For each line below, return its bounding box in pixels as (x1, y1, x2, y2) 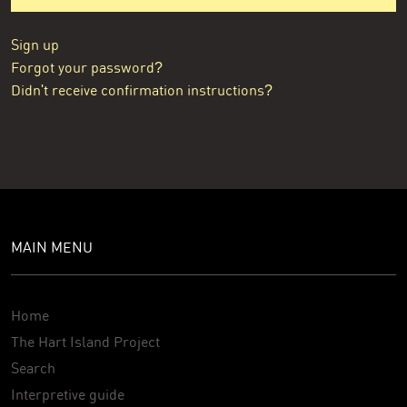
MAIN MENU (11, 239, 93, 257)
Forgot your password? (11, 59, 163, 77)
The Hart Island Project (11, 333, 160, 352)
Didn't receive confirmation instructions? (11, 82, 273, 100)
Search (11, 360, 55, 378)
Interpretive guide (11, 386, 124, 404)
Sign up (11, 36, 59, 55)
